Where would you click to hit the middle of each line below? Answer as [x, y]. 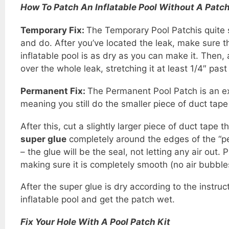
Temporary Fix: [53, 30]
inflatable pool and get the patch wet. [97, 200]
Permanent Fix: [54, 91]
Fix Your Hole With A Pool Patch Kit [95, 222]
